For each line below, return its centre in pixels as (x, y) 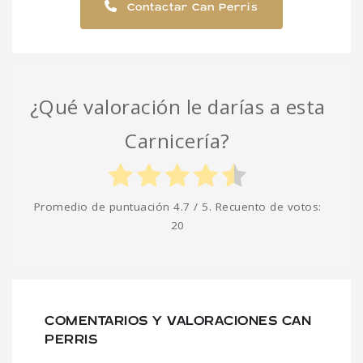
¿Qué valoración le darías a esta (177, 106)
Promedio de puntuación (103, 206)
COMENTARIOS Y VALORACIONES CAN (178, 320)
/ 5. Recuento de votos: (256, 206)
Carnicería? (177, 140)
